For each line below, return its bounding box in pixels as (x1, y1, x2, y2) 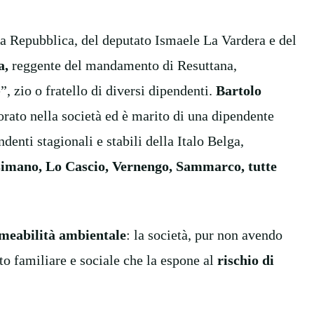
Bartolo (216, 82, 261, 98)
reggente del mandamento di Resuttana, (8, 57, 237, 73)
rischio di (217, 252, 274, 268)
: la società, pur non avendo (126, 226, 282, 243)
